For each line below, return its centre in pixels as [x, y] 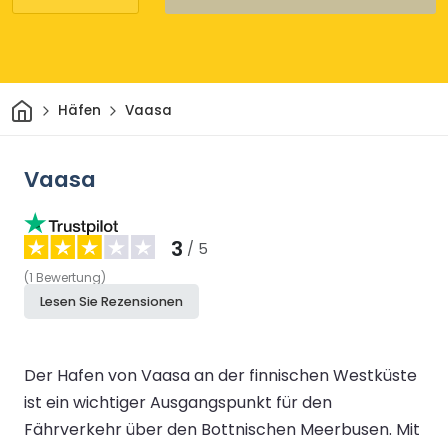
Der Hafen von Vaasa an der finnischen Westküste [220, 375]
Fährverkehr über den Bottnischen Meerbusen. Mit [222, 429]
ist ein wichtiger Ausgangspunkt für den [178, 402]
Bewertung [68, 277]
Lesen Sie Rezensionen [111, 301]
